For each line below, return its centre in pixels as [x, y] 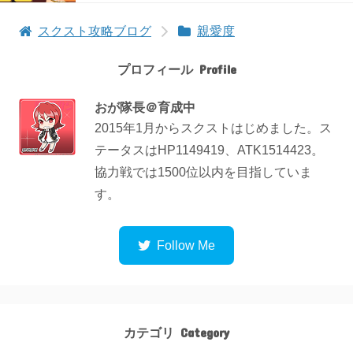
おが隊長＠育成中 [145, 108]
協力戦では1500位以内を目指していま [203, 173]
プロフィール [155, 70]
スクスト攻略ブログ [95, 32]
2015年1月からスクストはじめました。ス [213, 128]
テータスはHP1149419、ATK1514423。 [209, 150]
